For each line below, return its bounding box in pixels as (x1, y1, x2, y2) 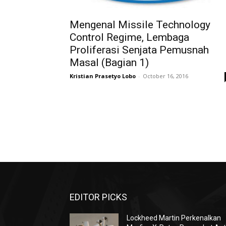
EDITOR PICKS (70, 192, 127, 202)
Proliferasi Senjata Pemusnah (70, 44, 209, 56)
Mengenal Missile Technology (70, 19, 210, 31)
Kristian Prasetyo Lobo (70, 72, 136, 80)
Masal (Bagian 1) (70, 56, 149, 69)
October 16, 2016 (143, 72, 188, 80)
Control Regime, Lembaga (70, 31, 189, 43)
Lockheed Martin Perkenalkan (127, 214, 221, 222)
